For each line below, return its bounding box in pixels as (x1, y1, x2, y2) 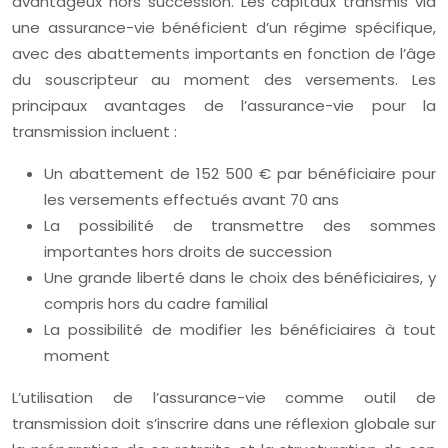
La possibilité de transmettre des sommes (44, 215, 436, 237)
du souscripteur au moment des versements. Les (12, 69, 436, 91)
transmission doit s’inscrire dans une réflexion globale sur (12, 413, 436, 435)
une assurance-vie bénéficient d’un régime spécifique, (12, 17, 436, 39)
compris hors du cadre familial (44, 293, 268, 315)
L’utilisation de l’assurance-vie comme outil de (12, 387, 436, 409)
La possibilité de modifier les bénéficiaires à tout (44, 319, 436, 341)
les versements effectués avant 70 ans (44, 189, 339, 211)
